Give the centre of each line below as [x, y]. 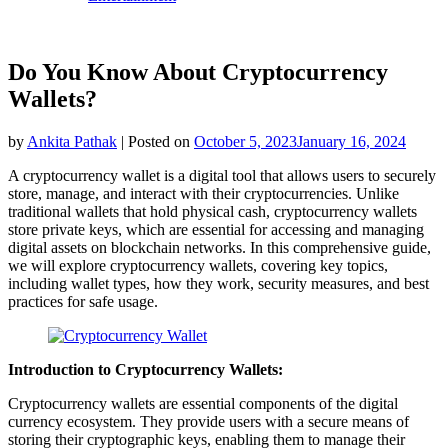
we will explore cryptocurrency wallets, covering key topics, [198, 265]
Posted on [161, 141]
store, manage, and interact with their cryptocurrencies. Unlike [203, 193]
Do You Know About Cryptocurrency [198, 71]
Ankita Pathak [72, 141]
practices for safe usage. [83, 301]
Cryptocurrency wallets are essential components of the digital [203, 403]
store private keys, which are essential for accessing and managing [216, 229]
